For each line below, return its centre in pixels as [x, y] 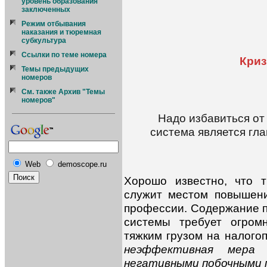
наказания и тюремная [61, 32]
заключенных [46, 10]
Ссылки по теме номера [64, 55]
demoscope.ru [82, 164]
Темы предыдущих [55, 69]
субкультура [44, 41]
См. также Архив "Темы [63, 92]
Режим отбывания [54, 24]
